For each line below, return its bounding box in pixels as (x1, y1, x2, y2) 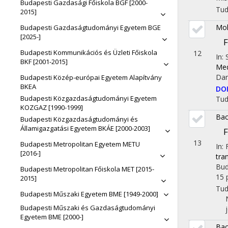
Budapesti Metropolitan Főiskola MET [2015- (20, 164, 154, 174)
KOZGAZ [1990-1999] (20, 103, 83, 112)
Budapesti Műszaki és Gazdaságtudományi (20, 203, 155, 212)
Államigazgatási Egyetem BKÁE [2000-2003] (20, 124, 150, 133)
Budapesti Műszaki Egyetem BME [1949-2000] (20, 189, 158, 198)
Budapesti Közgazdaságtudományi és (20, 115, 138, 124)
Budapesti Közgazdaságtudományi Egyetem (20, 94, 157, 103)
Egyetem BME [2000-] (20, 212, 83, 221)
